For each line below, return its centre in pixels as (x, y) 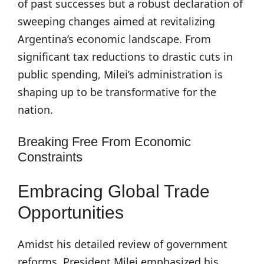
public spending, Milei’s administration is (120, 74)
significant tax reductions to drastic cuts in (125, 57)
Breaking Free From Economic (104, 142)
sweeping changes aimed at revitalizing (116, 21)
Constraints (50, 157)
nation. (35, 110)
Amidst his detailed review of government (123, 244)
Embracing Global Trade (114, 191)
